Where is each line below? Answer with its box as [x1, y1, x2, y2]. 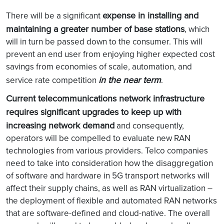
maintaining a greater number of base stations [6, 22, 184, 35]
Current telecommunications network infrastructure [6, 92, 204, 104]
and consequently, [114, 119, 184, 131]
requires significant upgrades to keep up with [6, 105, 181, 118]
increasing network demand [6, 119, 114, 131]
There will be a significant [6, 9, 102, 21]
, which [184, 23, 209, 35]
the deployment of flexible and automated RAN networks [6, 194, 217, 206]
